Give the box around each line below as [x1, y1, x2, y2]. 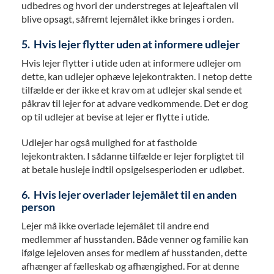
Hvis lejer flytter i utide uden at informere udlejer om [21, 57, 241, 69]
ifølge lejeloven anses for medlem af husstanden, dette [21, 246, 247, 259]
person [21, 200, 59, 214]
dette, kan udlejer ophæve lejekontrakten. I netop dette [21, 70, 252, 83]
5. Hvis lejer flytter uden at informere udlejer [21, 37, 240, 51]
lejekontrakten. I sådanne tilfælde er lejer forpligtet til [21, 150, 244, 162]
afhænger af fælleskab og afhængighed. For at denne [21, 260, 239, 272]
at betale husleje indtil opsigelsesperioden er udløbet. [21, 163, 244, 176]
